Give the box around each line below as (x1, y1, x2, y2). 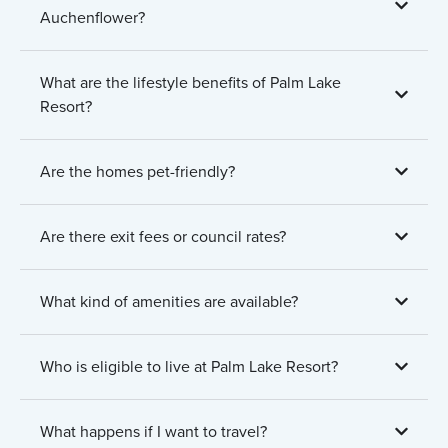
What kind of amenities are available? (40, 289, 298, 313)
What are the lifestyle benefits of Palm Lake (40, 70, 341, 94)
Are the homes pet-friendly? (40, 159, 235, 183)
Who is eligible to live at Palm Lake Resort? (40, 354, 338, 378)
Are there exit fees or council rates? (40, 224, 286, 248)
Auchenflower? (40, 5, 145, 29)
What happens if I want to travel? (40, 419, 267, 443)
